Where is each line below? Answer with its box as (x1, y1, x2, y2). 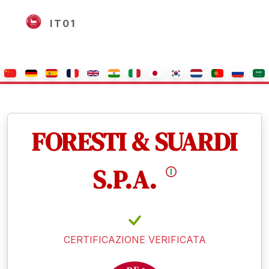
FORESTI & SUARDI (32, 124, 237, 160)
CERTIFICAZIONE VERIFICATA (63, 234, 206, 246)
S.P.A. (92, 162, 162, 198)
